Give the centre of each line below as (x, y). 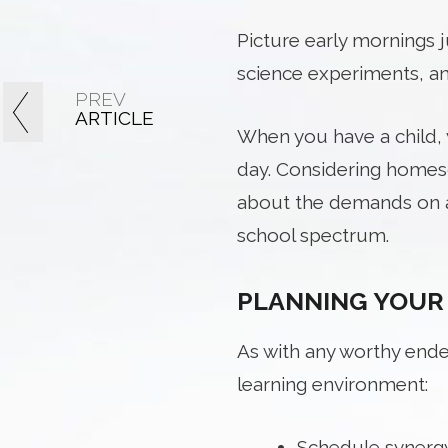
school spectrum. (313, 235)
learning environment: (332, 384)
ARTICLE (114, 118)
